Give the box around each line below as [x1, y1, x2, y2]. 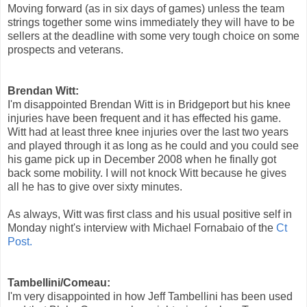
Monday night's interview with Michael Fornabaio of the [8, 221, 276, 234]
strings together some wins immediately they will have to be [8, 16, 295, 28]
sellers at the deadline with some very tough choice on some [8, 29, 299, 42]
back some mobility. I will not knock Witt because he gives [8, 167, 286, 179]
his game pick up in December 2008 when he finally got [8, 153, 276, 165]
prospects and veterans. [8, 43, 123, 56]
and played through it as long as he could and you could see [8, 139, 299, 151]
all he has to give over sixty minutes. [8, 180, 182, 193]
